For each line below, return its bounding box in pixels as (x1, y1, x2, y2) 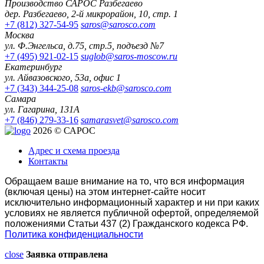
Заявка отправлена (26, 249, 108, 259)
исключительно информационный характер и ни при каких (5, 197, 259, 207)
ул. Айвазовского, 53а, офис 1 (5, 72, 121, 82)
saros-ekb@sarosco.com (81, 82, 171, 93)
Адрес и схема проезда (28, 145, 120, 156)
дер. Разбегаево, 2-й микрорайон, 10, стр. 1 (5, 8, 178, 19)
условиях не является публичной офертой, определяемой (5, 207, 259, 218)
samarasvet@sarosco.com (81, 114, 179, 125)
